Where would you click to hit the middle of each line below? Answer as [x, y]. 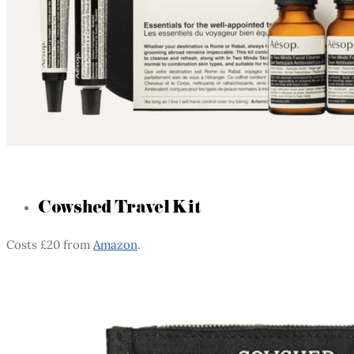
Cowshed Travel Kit [119, 206]
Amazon [115, 244]
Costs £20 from [50, 244]
